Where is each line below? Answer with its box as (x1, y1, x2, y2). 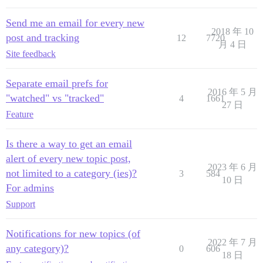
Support (6, 198, 35, 209)
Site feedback (6, 48, 56, 59)
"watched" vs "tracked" (6, 92, 104, 104)
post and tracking (6, 31, 79, 43)
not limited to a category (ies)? (6, 167, 137, 179)
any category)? (6, 242, 69, 254)
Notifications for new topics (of (6, 227, 140, 240)
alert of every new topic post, (6, 152, 131, 164)
